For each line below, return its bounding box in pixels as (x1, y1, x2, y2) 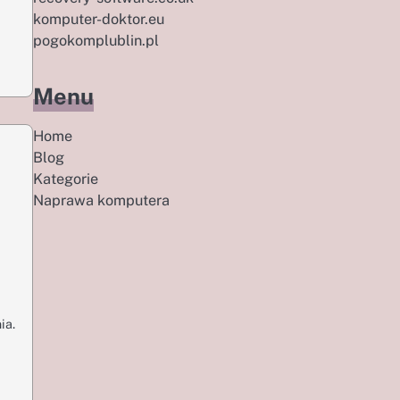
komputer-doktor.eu (32, 11, 164, 28)
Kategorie (32, 171, 98, 187)
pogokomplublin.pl (32, 32, 159, 49)
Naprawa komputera (32, 192, 170, 209)
